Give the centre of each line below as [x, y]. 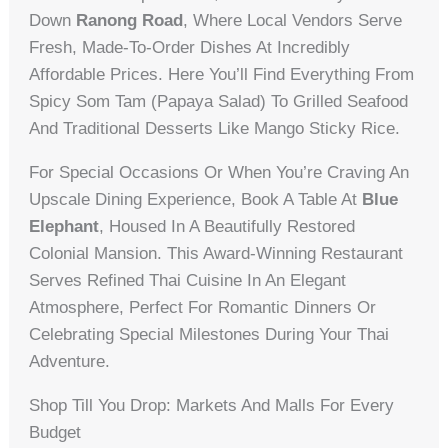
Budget [55, 432]
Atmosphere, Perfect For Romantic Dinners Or [203, 307]
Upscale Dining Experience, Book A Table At [196, 199]
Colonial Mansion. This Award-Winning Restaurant [216, 253]
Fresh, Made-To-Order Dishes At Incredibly [190, 47]
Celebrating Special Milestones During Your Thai [209, 334]
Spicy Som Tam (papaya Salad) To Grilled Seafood [219, 101]
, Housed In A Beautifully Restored [227, 226]
